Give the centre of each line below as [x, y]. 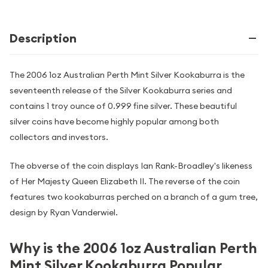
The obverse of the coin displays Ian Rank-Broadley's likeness [131, 166]
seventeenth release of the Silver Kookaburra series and [121, 90]
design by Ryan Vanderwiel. [64, 213]
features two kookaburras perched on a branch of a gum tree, [134, 197]
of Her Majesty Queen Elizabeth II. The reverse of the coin [125, 182]
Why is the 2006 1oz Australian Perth [133, 248]
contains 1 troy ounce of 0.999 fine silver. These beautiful [123, 106]
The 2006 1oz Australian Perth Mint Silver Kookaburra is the [127, 75]
